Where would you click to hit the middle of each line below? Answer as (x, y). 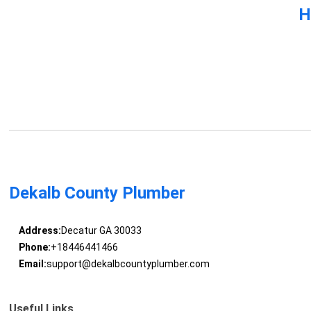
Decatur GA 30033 (101, 231)
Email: (32, 264)
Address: (40, 231)
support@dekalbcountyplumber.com (128, 264)
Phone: (34, 247)
